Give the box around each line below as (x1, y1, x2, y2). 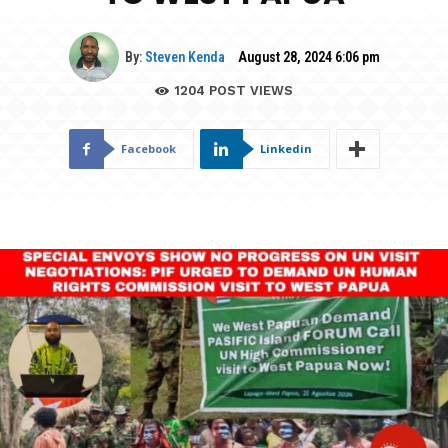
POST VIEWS (205, 83, 293, 99)
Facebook (120, 141, 176, 157)
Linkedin (259, 141, 312, 157)
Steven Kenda (144, 48, 225, 65)
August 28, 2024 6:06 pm (237, 49, 380, 66)
